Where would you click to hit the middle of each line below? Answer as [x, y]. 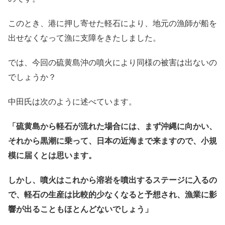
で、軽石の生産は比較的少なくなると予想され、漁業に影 [113, 194]
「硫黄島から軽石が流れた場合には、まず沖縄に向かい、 [113, 126]
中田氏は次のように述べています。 [72, 101]
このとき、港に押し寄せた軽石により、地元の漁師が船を [113, 23]
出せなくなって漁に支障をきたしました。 [84, 37]
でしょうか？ [32, 77]
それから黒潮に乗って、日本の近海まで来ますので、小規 [113, 140]
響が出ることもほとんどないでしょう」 [80, 209]
